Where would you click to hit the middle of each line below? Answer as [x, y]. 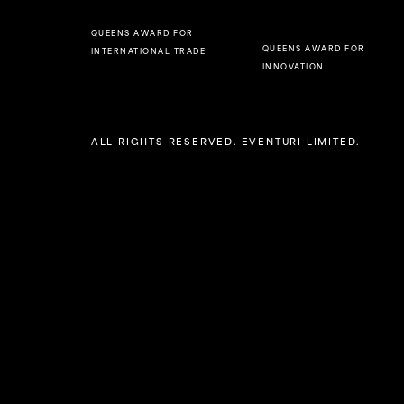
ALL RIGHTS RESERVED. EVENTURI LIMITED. [225, 141]
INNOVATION [293, 67]
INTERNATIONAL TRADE [148, 51]
